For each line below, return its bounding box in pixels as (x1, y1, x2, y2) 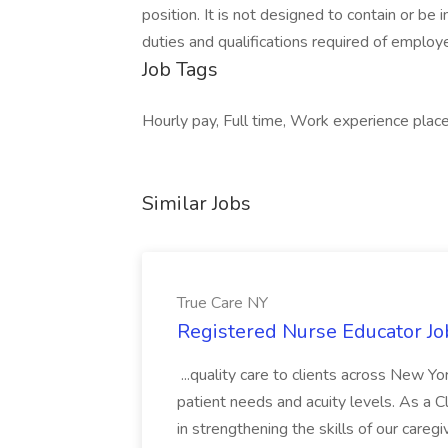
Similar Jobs (142, 190, 251, 217)
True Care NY (177, 292, 268, 314)
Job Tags (142, 56, 218, 83)
